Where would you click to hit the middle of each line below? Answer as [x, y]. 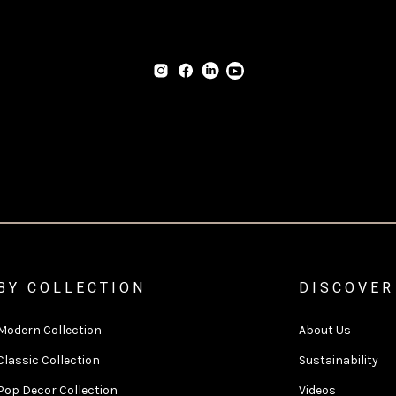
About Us [325, 330]
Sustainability [339, 360]
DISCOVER [346, 287]
